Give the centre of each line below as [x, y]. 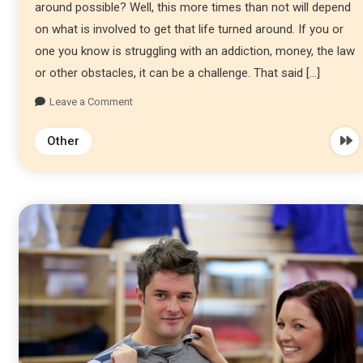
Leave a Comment [91, 101]
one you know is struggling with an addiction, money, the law [194, 51]
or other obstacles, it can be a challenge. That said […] [177, 73]
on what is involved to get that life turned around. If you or [189, 29]
